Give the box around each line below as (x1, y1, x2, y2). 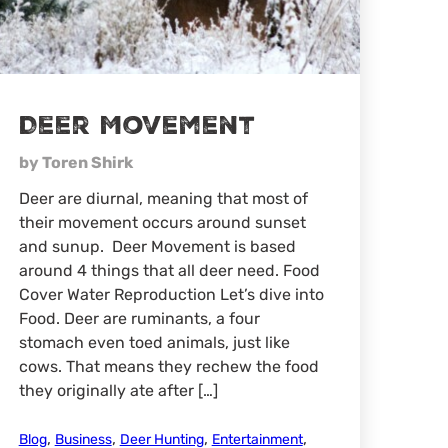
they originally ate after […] (18, 381, 218, 401)
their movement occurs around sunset (18, 213, 306, 233)
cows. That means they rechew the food (18, 357, 319, 377)
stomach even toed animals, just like (18, 333, 290, 353)
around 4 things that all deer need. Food (18, 261, 320, 281)
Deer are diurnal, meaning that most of (18, 189, 308, 209)
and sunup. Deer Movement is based (18, 237, 296, 257)
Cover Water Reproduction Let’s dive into (18, 285, 324, 305)
